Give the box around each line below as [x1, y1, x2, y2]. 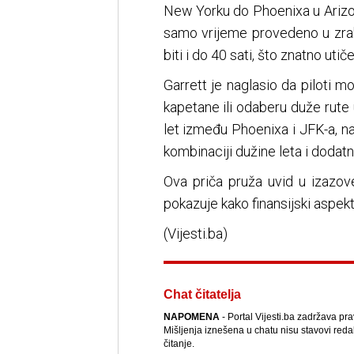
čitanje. [163, 338, 194, 350]
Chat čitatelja [163, 288, 241, 302]
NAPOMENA [163, 311, 220, 323]
